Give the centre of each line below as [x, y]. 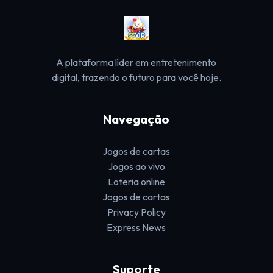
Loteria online [136, 182]
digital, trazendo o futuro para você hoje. [136, 77]
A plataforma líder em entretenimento [136, 62]
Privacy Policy [136, 212]
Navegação [136, 119]
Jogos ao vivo [136, 166]
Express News [136, 227]
